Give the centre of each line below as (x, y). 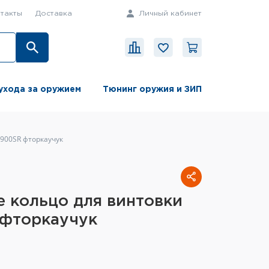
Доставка (53, 14)
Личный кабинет (169, 14)
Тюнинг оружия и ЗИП (152, 90)
